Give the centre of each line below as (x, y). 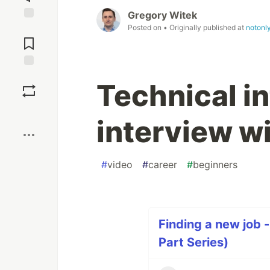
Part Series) (193, 243)
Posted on (146, 28)
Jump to (29, 28)
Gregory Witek (162, 15)
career (163, 165)
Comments (29, 39)
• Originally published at (205, 28)
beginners (215, 165)
